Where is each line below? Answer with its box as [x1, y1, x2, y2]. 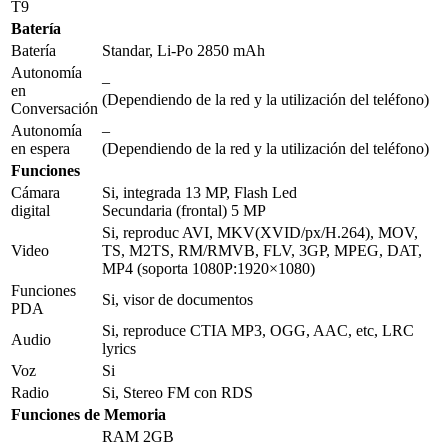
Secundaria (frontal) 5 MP [102, 201, 266, 219]
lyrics [102, 339, 136, 357]
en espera [11, 139, 70, 157]
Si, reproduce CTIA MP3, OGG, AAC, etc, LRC [102, 321, 414, 339]
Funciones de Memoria [11, 405, 166, 423]
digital [11, 201, 50, 219]
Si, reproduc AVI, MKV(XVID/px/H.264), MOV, [102, 223, 418, 241]
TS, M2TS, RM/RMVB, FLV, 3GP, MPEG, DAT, [102, 241, 422, 259]
